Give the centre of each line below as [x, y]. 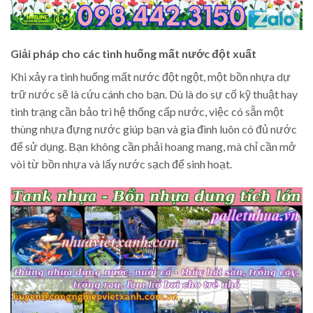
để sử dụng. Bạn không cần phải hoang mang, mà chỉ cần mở [153, 146]
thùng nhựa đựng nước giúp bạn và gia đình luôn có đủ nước [154, 129]
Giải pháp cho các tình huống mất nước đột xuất [133, 53]
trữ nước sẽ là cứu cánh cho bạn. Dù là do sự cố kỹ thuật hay [154, 94]
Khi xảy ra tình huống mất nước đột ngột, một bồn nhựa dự [151, 76]
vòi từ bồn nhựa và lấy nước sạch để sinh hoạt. [121, 163]
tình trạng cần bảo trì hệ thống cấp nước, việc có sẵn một [147, 111]
